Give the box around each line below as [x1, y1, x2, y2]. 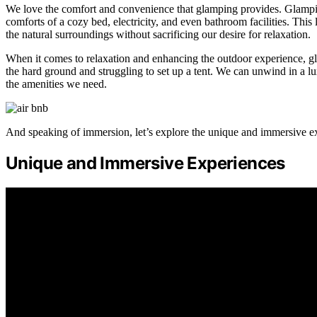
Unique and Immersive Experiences [6, 152, 285, 173]
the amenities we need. [6, 77, 107, 90]
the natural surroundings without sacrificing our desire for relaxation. [6, 28, 311, 40]
